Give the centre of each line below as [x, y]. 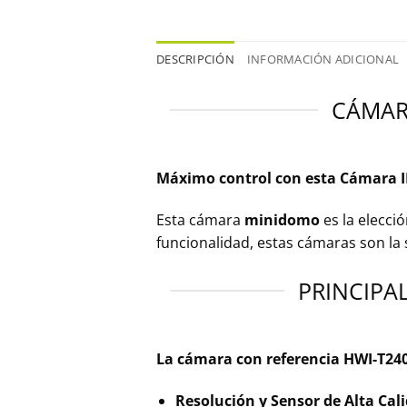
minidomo [282, 219]
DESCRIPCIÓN [195, 60]
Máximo [186, 178]
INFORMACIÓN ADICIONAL [323, 60]
